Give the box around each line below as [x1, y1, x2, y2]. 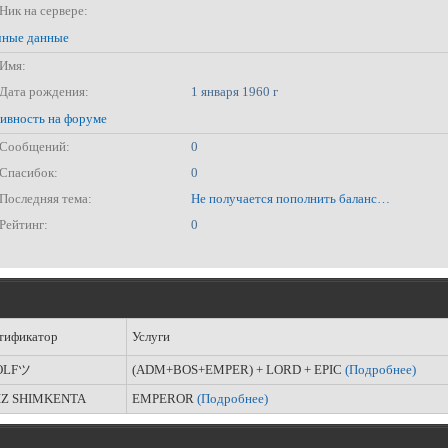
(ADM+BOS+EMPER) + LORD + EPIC [132, 362, 345, 377]
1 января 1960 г [191, 84, 278, 99]
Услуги [132, 329, 170, 344]
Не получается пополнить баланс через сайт [377, 191, 390, 206]
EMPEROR [132, 391, 197, 406]
